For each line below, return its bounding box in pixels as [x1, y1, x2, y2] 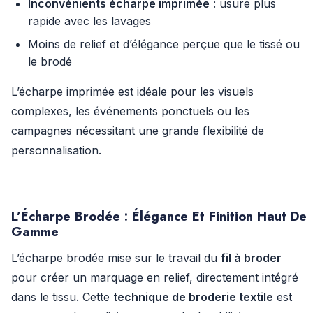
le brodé [28, 54, 72, 68]
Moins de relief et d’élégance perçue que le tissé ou [28, 37, 300, 51]
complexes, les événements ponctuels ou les [11, 104, 249, 118]
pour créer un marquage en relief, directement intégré [11, 270, 298, 284]
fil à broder [221, 251, 282, 265]
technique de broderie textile [113, 290, 273, 304]
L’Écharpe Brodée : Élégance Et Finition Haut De [11, 207, 307, 226]
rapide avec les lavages [28, 14, 151, 28]
